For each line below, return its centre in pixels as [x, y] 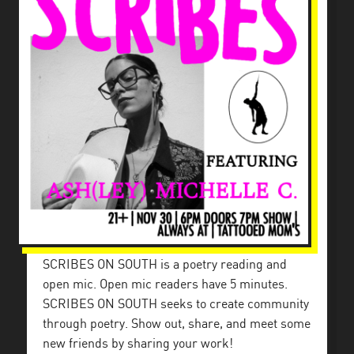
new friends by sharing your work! [138, 344]
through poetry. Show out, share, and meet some [177, 324]
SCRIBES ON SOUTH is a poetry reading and [165, 265]
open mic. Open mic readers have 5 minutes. [165, 285]
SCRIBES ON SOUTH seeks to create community [176, 305]
